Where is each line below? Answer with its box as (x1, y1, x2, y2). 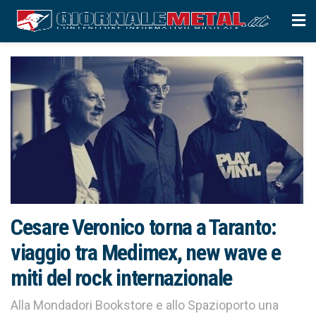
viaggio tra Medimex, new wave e (11, 239, 281, 266)
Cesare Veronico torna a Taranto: (11, 214, 277, 241)
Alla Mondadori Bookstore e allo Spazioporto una (11, 297, 279, 312)
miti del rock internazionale (11, 265, 233, 291)
